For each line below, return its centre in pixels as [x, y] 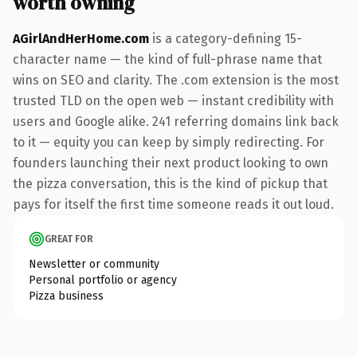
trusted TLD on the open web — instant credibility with [173, 100]
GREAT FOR [69, 239]
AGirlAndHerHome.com [81, 38]
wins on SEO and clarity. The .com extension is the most [176, 80]
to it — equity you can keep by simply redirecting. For [169, 142]
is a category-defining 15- [226, 38]
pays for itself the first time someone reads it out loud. [173, 204]
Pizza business [66, 296]
